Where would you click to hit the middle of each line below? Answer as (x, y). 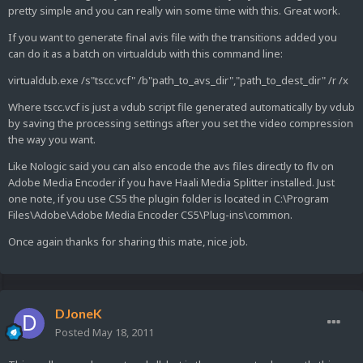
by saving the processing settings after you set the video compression (181, 124)
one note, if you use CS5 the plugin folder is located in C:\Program (169, 199)
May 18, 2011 (123, 333)
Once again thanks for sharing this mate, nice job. (128, 242)
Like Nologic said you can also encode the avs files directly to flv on (171, 167)
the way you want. (52, 140)
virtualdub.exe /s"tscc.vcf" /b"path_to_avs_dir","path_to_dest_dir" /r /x (178, 81)
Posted (74, 333)
